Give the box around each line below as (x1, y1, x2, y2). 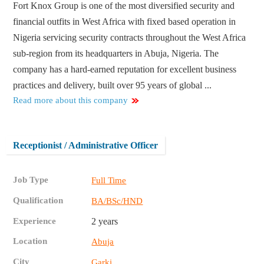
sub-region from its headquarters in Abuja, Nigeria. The (13, 48, 219, 59)
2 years (91, 216, 118, 227)
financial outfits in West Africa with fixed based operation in (13, 16, 236, 27)
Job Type (13, 175, 49, 185)
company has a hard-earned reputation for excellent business (13, 64, 237, 75)
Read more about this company (13, 95, 128, 105)
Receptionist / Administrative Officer (13, 140, 159, 151)
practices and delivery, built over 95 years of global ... (13, 80, 212, 91)
